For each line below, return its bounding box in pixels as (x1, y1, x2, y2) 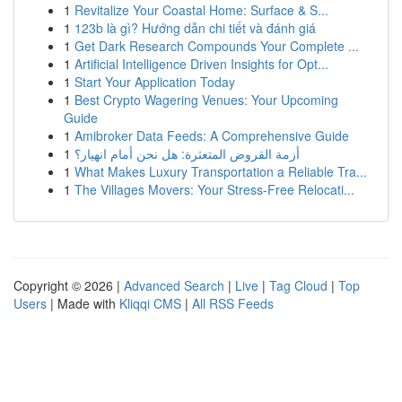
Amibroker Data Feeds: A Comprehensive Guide (74, 127, 349, 144)
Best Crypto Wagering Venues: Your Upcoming (74, 91, 338, 109)
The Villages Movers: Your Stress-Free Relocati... (74, 180, 354, 198)
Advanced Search (124, 276, 224, 294)
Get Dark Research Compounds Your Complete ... (74, 37, 359, 55)
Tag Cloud (269, 276, 328, 294)
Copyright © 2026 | (13, 276, 124, 294)
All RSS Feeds (192, 294, 274, 312)
